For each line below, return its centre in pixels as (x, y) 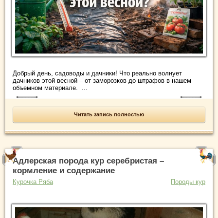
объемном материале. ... (50, 88)
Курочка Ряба (33, 182)
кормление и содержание (64, 170)
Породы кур (188, 182)
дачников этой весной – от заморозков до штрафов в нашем (102, 80)
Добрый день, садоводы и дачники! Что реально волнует (97, 73)
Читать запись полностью (109, 114)
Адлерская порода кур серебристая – (88, 161)
